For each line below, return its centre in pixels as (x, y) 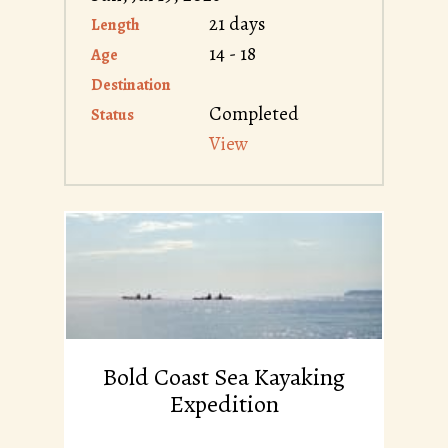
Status (112, 115)
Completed (254, 114)
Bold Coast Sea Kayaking (224, 377)
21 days (237, 24)
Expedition (224, 404)
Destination (131, 85)
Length (115, 25)
